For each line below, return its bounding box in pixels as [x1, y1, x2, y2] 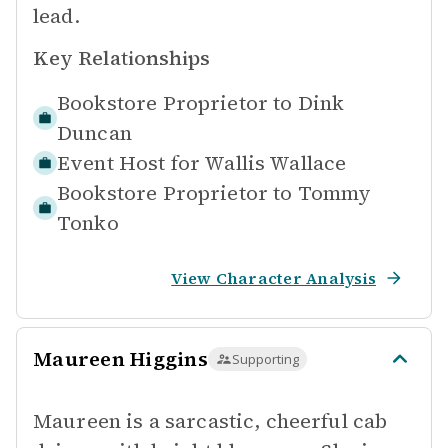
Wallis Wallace [204, 149, 347, 177]
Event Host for [57, 149, 201, 177]
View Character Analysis [171, 267, 376, 289]
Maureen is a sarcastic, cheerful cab [33, 407, 388, 435]
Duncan [57, 119, 132, 147]
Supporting [231, 350, 299, 368]
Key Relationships [33, 44, 210, 72]
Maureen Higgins [33, 345, 208, 373]
